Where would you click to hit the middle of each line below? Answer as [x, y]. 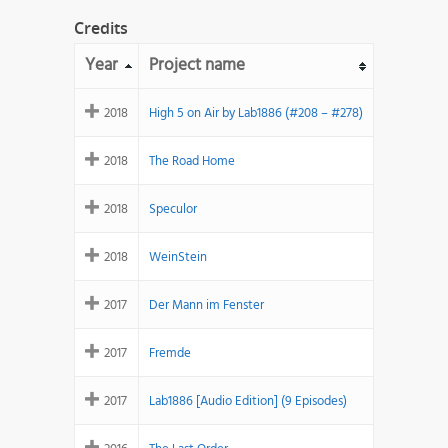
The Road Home [192, 162]
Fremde [170, 354]
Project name [197, 66]
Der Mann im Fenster [206, 306]
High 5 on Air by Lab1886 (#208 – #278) [256, 114]
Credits [101, 28]
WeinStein [178, 258]
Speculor [173, 210]
